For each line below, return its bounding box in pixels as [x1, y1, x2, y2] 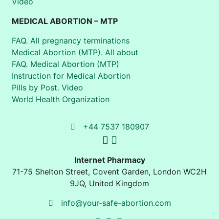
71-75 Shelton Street [12, 166, 88, 176]
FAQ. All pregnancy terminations [12, 35, 130, 45]
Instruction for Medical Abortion [12, 70, 131, 81]
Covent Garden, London [92, 166, 181, 176]
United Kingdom [89, 178, 149, 188]
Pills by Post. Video [12, 82, 83, 92]
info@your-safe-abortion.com [61, 197, 171, 208]
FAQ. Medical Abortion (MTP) [12, 59, 119, 69]
